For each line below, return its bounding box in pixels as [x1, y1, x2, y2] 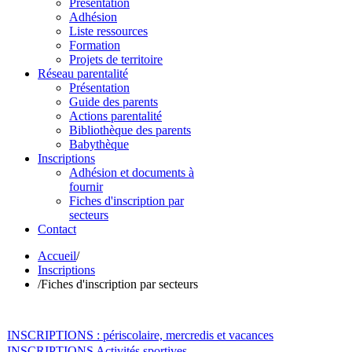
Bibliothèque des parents [69, 123, 191, 137]
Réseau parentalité [38, 67, 128, 80]
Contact [38, 222, 76, 236]
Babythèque [69, 137, 129, 151]
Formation [69, 38, 120, 52]
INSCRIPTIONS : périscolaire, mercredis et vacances [7, 328, 273, 342]
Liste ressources [69, 24, 148, 38]
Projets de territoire [69, 53, 163, 66]
